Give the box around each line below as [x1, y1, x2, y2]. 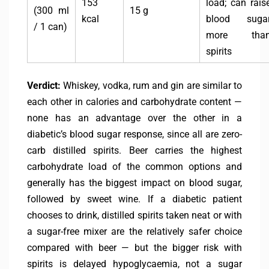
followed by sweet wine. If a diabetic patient [27, 193, 242, 205]
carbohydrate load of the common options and [27, 161, 242, 173]
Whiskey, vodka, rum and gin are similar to [61, 80, 242, 92]
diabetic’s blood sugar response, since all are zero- [27, 128, 242, 141]
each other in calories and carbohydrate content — [27, 96, 242, 108]
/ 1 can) [34, 21, 67, 33]
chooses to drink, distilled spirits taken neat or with [27, 210, 242, 222]
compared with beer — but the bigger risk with [27, 242, 242, 254]
